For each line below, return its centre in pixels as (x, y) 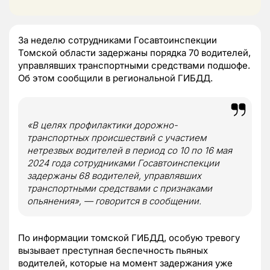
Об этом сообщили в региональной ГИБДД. (115, 78)
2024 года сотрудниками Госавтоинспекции (123, 163)
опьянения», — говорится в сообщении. (114, 201)
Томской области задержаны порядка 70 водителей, (134, 52)
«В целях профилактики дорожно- (102, 125)
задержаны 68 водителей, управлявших (114, 175)
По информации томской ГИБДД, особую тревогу (129, 237)
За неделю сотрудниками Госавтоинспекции (118, 40)
